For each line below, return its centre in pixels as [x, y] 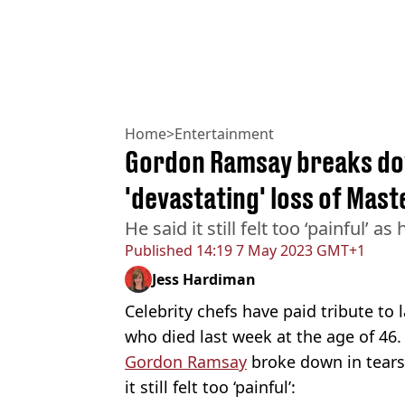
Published [159, 250]
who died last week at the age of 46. [263, 336]
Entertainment [224, 133]
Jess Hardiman [204, 279]
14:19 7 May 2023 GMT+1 [279, 250]
